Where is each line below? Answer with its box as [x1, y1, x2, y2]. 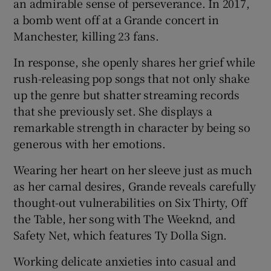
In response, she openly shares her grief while [13, 54, 256, 70]
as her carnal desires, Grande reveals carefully [13, 178, 256, 194]
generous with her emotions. [13, 135, 166, 152]
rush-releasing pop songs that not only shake [13, 70, 250, 87]
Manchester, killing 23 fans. [13, 28, 159, 44]
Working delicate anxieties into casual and [13, 253, 237, 269]
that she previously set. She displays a [13, 103, 212, 119]
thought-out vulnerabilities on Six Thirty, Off [13, 194, 248, 211]
